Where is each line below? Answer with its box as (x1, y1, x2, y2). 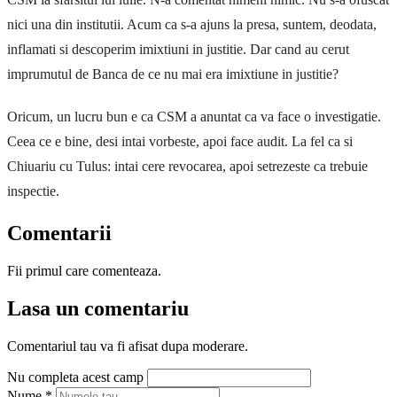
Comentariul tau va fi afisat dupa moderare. (7, 338, 248, 354)
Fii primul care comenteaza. (7, 262, 161, 278)
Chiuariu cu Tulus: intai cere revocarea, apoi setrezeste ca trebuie (7, 158, 368, 174)
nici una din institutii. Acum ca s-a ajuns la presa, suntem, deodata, (7, 16, 377, 32)
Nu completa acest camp (7, 369, 147, 385)
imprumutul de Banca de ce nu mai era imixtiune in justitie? (7, 66, 339, 82)
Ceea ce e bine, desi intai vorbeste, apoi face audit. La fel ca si (7, 133, 353, 149)
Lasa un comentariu (7, 296, 189, 320)
